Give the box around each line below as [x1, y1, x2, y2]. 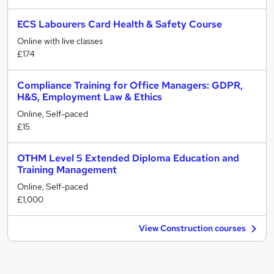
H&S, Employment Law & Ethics [17, 91, 162, 103]
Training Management [17, 163, 117, 176]
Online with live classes [17, 35, 103, 46]
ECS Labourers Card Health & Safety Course [17, 18, 222, 31]
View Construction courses [139, 223, 246, 234]
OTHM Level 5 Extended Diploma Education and [17, 152, 239, 165]
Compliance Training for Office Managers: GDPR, [17, 79, 243, 92]
